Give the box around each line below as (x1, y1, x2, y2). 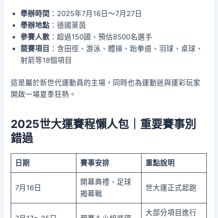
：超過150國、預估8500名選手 (50, 33, 153, 42)
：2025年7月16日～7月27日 (50, 9, 143, 18)
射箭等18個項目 (20, 56, 73, 65)
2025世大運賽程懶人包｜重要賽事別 (11, 117, 197, 131)
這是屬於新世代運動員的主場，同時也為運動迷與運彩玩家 (11, 78, 201, 88)
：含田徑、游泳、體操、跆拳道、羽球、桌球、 (50, 44, 203, 54)
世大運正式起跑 (145, 183, 197, 193)
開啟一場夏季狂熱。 (11, 90, 77, 99)
